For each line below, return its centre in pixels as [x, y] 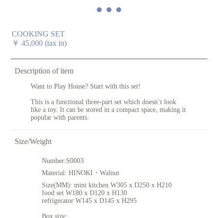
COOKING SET [38, 34]
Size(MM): [57, 185]
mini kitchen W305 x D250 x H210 [122, 185]
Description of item [44, 71]
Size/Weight [33, 142]
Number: [54, 161]
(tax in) [55, 43]
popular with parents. [60, 118]
